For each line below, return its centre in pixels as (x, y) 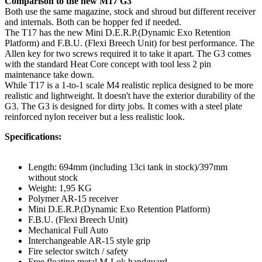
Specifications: (33, 136)
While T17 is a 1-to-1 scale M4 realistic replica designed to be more (129, 85)
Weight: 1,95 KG (60, 188)
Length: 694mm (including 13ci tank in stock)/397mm (128, 167)
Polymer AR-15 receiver (73, 198)
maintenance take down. (49, 74)
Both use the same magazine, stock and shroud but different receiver (130, 11)
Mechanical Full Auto (68, 230)
